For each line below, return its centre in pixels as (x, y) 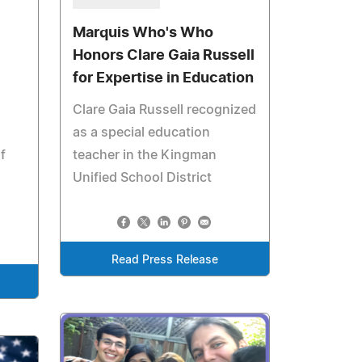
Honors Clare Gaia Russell (164, 55)
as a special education (142, 132)
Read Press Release (165, 260)
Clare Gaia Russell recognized (165, 109)
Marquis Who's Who (143, 33)
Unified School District (143, 177)
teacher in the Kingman (145, 155)
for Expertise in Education (164, 78)
